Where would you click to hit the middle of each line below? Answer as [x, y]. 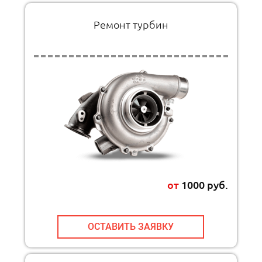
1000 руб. [203, 184]
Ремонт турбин [131, 25]
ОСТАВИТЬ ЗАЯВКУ [131, 226]
